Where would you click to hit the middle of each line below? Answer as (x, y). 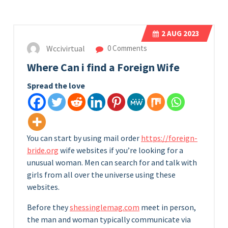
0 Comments (126, 48)
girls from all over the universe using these (101, 175)
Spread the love (56, 85)
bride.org (43, 150)
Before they (48, 207)
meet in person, (168, 207)
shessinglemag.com (105, 207)
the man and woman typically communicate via (109, 219)
